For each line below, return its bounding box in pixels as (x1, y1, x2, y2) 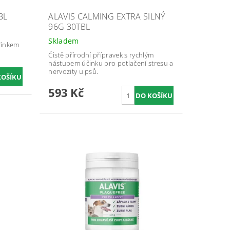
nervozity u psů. (48, 67, 99, 76)
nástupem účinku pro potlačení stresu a (48, 59, 174, 68)
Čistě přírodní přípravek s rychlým (48, 50, 154, 60)
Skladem (48, 36, 79, 46)
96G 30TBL (48, 21, 90, 33)
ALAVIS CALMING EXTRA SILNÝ (48, 11, 165, 23)
